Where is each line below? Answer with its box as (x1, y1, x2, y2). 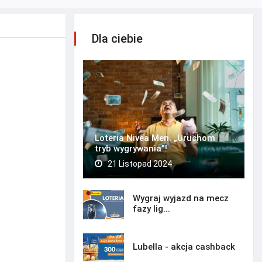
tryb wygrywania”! (95, 143, 167, 154)
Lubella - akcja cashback (133, 241, 235, 252)
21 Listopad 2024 (106, 159, 172, 169)
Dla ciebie (92, 32, 143, 46)
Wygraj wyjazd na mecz (133, 192, 229, 204)
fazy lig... (133, 203, 170, 214)
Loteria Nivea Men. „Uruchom (95, 133, 215, 144)
